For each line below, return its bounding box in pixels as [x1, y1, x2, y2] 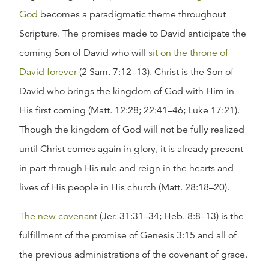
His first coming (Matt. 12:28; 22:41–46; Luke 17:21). [19, 104, 240, 116]
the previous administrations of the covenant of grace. [19, 249, 247, 261]
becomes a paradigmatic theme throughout [38, 8, 226, 20]
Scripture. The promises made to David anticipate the [19, 28, 246, 40]
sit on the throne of [148, 47, 228, 59]
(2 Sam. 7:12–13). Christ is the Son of [77, 66, 234, 78]
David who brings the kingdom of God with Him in [19, 85, 234, 97]
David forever [19, 66, 77, 78]
